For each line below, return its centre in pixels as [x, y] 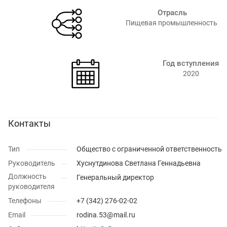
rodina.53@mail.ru [106, 215]
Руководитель [32, 163]
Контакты [29, 123]
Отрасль [172, 12]
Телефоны [25, 200]
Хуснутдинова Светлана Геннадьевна [139, 163]
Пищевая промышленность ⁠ [172, 23]
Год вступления [191, 63]
